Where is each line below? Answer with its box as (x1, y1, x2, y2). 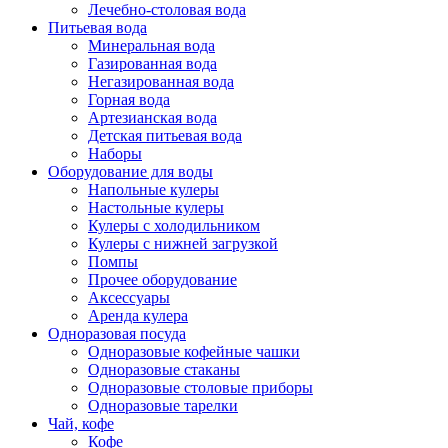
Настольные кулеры (88, 199, 224, 216)
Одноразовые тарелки (88, 397, 238, 414)
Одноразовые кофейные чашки (88, 343, 300, 360)
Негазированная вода (88, 73, 234, 90)
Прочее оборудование (88, 271, 237, 288)
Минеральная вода (88, 37, 215, 54)
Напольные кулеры (88, 181, 219, 198)
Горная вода (88, 91, 170, 108)
